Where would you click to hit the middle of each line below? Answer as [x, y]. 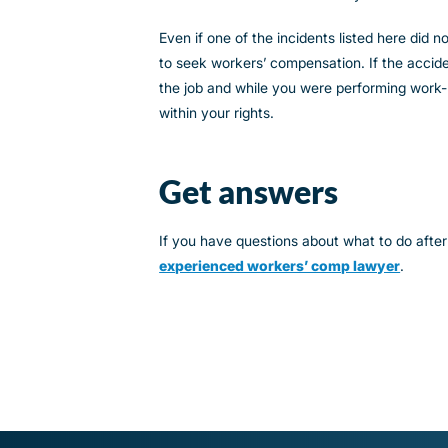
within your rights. [217, 112]
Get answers [249, 191]
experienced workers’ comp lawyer [280, 266]
